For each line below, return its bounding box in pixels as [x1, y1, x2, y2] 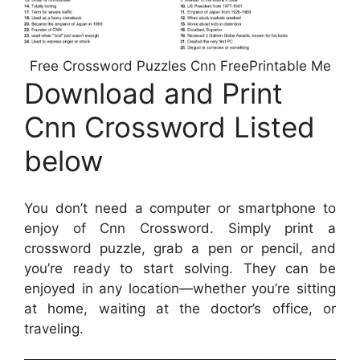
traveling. [24, 320, 84, 337]
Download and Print [24, 76, 283, 111]
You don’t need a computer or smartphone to [24, 199, 336, 216]
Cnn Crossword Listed [24, 110, 315, 145]
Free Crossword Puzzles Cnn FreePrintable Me [29, 58, 331, 75]
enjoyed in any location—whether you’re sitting [24, 280, 336, 297]
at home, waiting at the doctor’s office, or [24, 300, 336, 317]
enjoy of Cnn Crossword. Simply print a [24, 219, 336, 236]
